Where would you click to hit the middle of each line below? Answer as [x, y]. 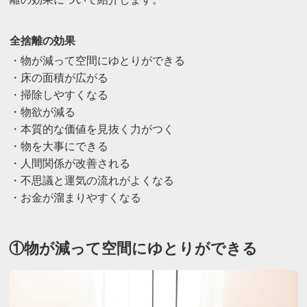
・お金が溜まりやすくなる [75, 198]
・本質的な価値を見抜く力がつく [91, 130]
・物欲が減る [42, 112]
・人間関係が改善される [70, 164]
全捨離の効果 [42, 40]
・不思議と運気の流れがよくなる [91, 181]
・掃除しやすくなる [59, 95]
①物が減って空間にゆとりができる [134, 248]
